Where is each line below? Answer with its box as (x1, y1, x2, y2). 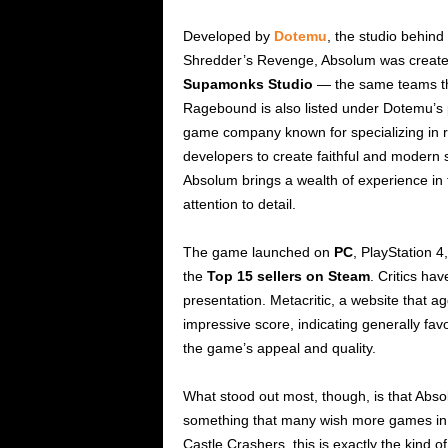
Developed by (182, 28, 274, 45)
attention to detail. (182, 196, 296, 213)
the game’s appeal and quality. (182, 340, 376, 357)
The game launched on (182, 244, 334, 261)
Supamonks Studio (182, 76, 313, 93)
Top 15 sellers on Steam (206, 268, 370, 285)
